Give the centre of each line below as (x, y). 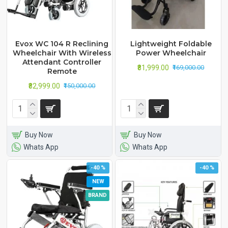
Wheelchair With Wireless (62, 53)
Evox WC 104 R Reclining (62, 44)
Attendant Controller (62, 62)
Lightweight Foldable (171, 44)
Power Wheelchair (171, 53)
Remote (62, 71)
